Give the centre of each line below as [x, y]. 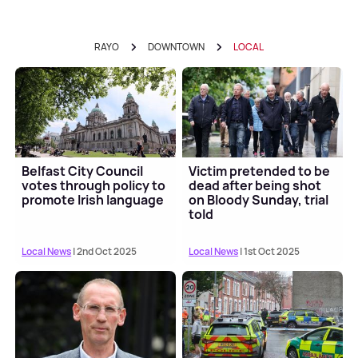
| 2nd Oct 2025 [104, 252]
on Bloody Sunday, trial [259, 200]
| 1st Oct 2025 [269, 252]
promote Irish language [93, 200]
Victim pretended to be [260, 171]
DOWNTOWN [176, 47]
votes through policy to [94, 186]
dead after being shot [255, 186]
